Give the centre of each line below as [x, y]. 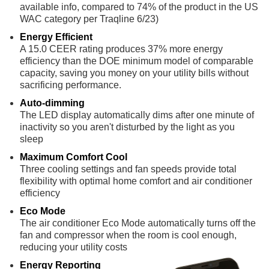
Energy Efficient [56, 37]
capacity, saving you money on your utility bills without [134, 73]
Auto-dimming [53, 103]
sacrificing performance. [71, 85]
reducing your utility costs [74, 247]
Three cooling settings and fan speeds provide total [128, 169]
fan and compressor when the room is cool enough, [128, 235]
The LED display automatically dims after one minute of [137, 115]
